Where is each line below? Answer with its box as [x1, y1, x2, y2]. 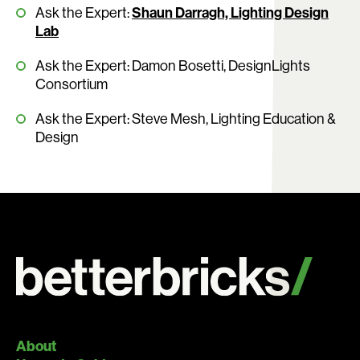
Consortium [35, 75, 108, 94]
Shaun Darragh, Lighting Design [132, 3, 329, 22]
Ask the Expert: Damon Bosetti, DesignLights [35, 56, 310, 76]
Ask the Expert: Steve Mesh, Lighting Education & [35, 109, 336, 129]
